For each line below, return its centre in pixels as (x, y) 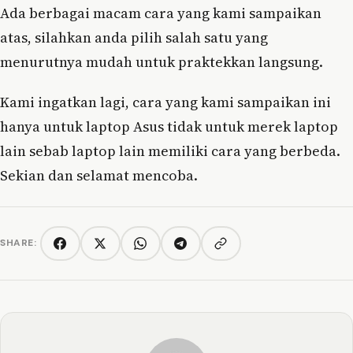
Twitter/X (125, 250)
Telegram (204, 250)
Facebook (84, 250)
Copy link (243, 249)
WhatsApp (167, 250)
